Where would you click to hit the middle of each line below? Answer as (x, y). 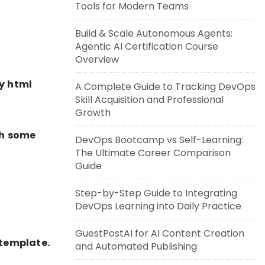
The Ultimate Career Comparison (153, 153)
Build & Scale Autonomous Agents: (154, 33)
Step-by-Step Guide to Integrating (156, 193)
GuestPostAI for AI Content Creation (160, 233)
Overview (97, 59)
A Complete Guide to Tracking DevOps (165, 87)
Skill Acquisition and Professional (149, 100)
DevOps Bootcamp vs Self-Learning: (159, 140)
